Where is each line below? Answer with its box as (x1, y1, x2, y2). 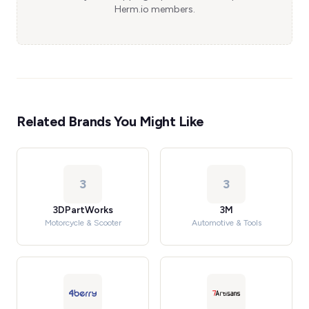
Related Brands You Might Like (17, 113, 204, 130)
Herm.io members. (114, 3, 195, 15)
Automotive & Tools (191, 218, 261, 228)
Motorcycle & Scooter (44, 218, 121, 228)
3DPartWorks (52, 204, 113, 216)
